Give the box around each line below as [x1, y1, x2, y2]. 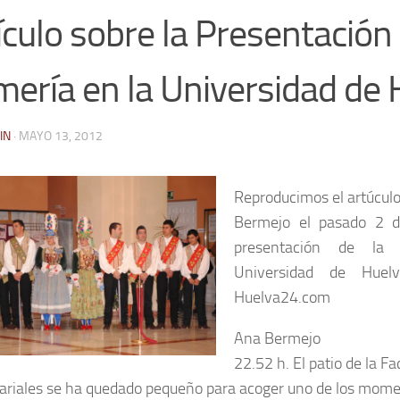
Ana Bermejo [234, 328, 321, 348]
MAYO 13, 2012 [19, 128, 103, 144]
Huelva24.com [234, 287, 330, 307]
